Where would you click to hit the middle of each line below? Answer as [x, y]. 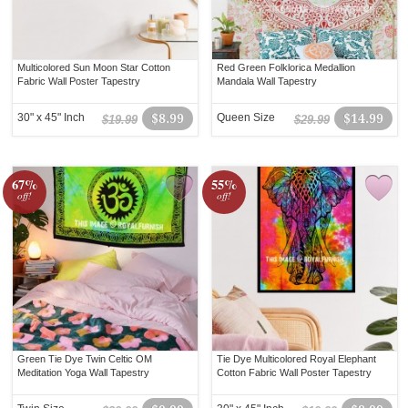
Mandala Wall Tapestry [267, 82]
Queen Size [246, 118]
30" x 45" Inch [51, 118]
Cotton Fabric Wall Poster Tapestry [295, 373]
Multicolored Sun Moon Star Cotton [94, 68]
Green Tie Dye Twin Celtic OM [85, 359]
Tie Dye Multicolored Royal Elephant [297, 359]
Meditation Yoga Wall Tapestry [84, 373]
